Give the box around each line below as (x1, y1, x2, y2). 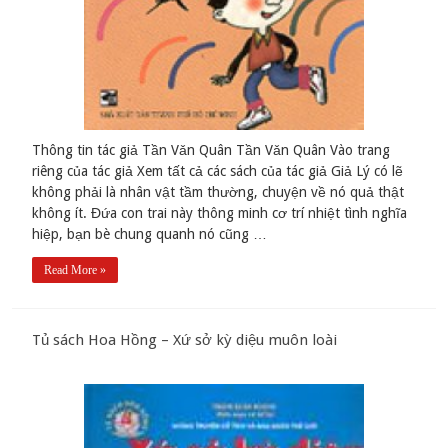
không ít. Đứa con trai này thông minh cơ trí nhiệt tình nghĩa (32, 204, 408, 221)
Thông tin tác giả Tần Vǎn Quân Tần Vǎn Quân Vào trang (32, 141, 391, 158)
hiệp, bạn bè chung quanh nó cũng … (32, 225, 268, 242)
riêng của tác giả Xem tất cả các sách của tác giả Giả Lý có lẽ (32, 162, 404, 179)
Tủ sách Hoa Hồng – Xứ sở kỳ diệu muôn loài (32, 330, 338, 349)
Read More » (44, 262, 107, 277)
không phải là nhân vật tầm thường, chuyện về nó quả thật (32, 183, 405, 200)
